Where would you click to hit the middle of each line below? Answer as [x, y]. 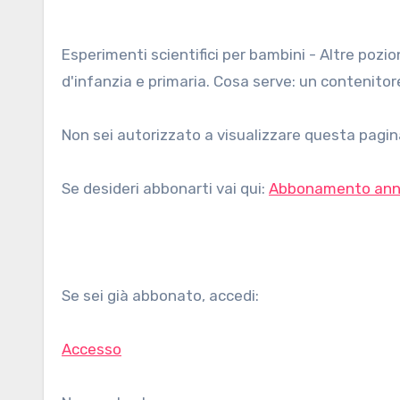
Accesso [92, 349]
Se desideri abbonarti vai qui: [165, 188]
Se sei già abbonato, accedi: [160, 296]
